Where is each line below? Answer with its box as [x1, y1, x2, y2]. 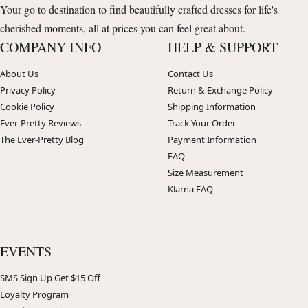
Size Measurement [168, 166, 243, 179]
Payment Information [168, 133, 256, 146]
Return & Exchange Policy [168, 84, 273, 97]
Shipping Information [168, 100, 256, 113]
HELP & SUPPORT [168, 38, 278, 57]
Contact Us [168, 67, 213, 80]
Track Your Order [168, 117, 236, 130]
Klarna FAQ [168, 183, 213, 196]
